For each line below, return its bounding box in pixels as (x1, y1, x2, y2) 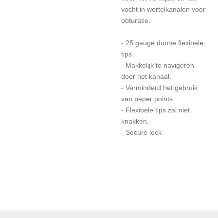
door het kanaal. (121, 73, 171, 80)
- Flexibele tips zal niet (121, 106, 190, 114)
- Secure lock (121, 128, 162, 136)
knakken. (121, 117, 149, 125)
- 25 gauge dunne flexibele (121, 39, 203, 47)
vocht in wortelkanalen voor (121, 5, 205, 13)
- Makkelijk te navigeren (121, 61, 194, 69)
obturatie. (121, 17, 150, 24)
